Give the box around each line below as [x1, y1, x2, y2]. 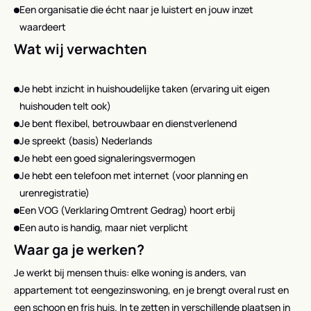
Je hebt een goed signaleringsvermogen [19, 151, 195, 165]
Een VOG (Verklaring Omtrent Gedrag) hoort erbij [19, 203, 235, 217]
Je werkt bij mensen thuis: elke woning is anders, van [14, 265, 246, 279]
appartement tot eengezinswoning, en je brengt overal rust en [14, 283, 289, 296]
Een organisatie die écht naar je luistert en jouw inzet [19, 2, 253, 16]
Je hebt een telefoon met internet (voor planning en [19, 168, 248, 182]
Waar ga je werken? [14, 239, 144, 259]
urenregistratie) [19, 185, 90, 199]
